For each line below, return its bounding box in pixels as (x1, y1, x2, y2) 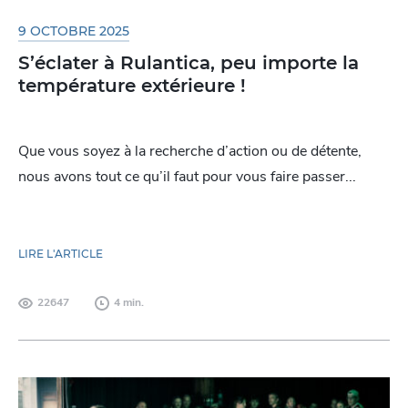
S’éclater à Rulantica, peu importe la (18, 52, 359, 74)
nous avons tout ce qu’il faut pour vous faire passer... (18, 167, 356, 187)
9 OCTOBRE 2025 (18, 23, 129, 40)
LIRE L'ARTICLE (18, 247, 103, 261)
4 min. (114, 295, 144, 310)
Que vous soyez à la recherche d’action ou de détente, (18, 141, 362, 161)
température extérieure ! (18, 75, 246, 97)
